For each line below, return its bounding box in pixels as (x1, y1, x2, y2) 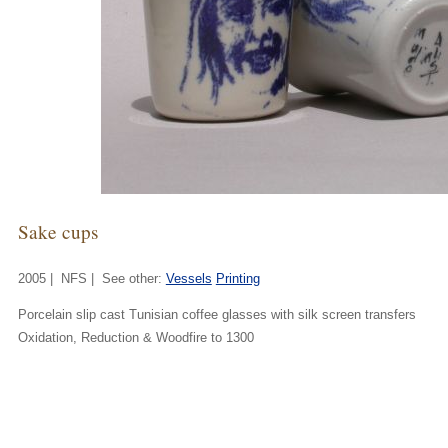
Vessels (165, 271, 212, 287)
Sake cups (17, 219, 98, 245)
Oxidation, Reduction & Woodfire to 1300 (17, 329, 254, 345)
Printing (215, 271, 260, 287)
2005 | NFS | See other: (17, 271, 166, 287)
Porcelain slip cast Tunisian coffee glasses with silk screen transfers (17, 306, 416, 322)
